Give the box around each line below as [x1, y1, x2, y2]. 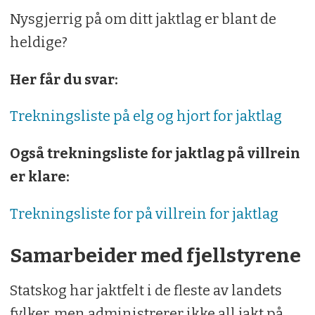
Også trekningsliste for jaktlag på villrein [9, 145, 300, 162]
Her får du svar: [9, 70, 118, 88]
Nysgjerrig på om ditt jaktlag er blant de [9, 10, 276, 27]
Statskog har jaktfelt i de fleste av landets [9, 282, 282, 300]
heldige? [9, 33, 67, 51]
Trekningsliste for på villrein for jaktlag [9, 205, 278, 223]
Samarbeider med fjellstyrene [9, 244, 301, 268]
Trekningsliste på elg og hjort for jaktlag [9, 108, 282, 125]
